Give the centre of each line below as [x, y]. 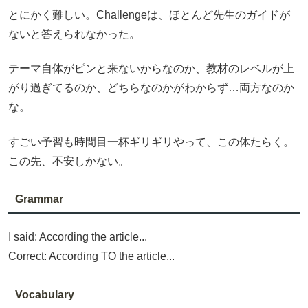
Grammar [39, 199]
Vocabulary [44, 295]
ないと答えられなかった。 [74, 34]
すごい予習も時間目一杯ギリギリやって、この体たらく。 [151, 142]
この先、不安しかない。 [69, 161]
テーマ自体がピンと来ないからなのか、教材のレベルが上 [151, 69]
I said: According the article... [78, 237]
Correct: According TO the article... [91, 256]
